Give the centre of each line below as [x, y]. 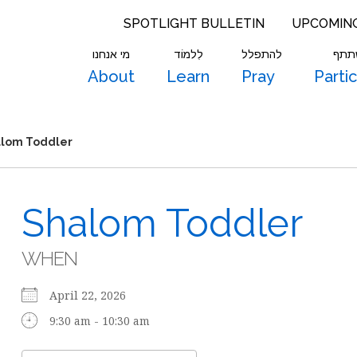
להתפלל [262, 54]
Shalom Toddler [162, 223]
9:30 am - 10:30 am [99, 321]
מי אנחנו [111, 54]
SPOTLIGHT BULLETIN [194, 24]
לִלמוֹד [188, 54]
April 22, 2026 [94, 295]
